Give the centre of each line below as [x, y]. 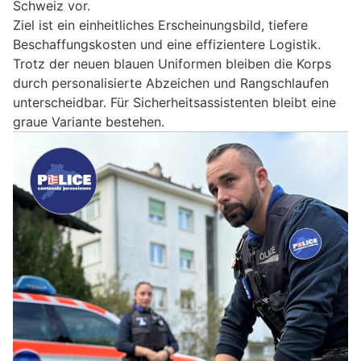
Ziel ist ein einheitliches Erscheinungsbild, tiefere [160, 25]
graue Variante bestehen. [89, 122]
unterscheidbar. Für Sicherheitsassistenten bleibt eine [174, 103]
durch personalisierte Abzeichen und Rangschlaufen [171, 83]
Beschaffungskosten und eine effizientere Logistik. [167, 45]
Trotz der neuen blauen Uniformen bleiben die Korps [172, 64]
